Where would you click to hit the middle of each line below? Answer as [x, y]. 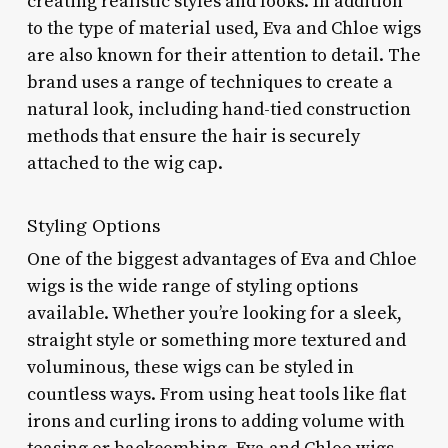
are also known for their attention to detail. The [223, 55]
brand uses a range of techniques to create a [209, 82]
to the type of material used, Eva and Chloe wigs [223, 28]
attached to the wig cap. [124, 163]
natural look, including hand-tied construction [218, 109]
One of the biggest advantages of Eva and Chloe [221, 259]
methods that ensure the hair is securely [193, 136]
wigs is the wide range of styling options [192, 286]
